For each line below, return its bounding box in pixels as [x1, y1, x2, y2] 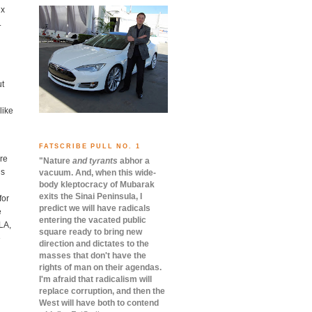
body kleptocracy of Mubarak [39, 179, 155, 189]
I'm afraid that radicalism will [39, 274, 152, 284]
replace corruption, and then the [39, 286, 165, 296]
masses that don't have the [39, 250, 146, 260]
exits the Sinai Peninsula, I [39, 191, 142, 201]
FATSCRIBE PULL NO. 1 [39, 142, 141, 150]
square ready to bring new [39, 226, 142, 237]
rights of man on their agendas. [39, 262, 162, 272]
